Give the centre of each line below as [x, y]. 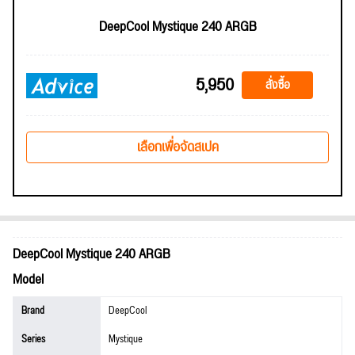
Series [33, 340]
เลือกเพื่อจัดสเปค [177, 148]
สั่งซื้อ [277, 86]
